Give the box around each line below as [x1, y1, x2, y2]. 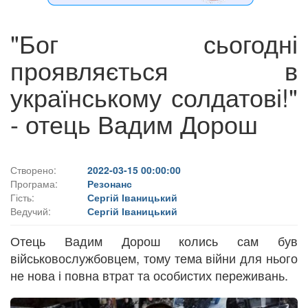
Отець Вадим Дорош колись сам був [10, 231, 298, 250]
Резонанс [87, 176, 132, 190]
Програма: [10, 176, 58, 190]
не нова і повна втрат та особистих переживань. [10, 265, 288, 284]
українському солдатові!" [10, 78, 298, 114]
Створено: [10, 162, 56, 177]
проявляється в [10, 52, 298, 87]
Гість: [10, 190, 34, 204]
